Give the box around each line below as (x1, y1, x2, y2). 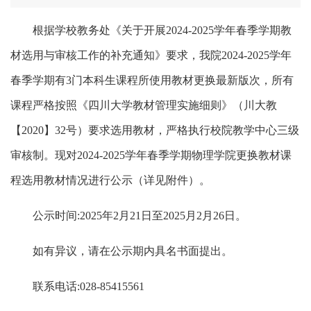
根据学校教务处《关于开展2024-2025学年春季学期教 (33, 24, 292, 36)
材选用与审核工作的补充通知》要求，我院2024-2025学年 (10, 49, 292, 61)
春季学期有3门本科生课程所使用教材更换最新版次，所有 (10, 74, 294, 86)
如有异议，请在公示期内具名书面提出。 (33, 244, 233, 257)
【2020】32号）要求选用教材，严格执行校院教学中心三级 (10, 124, 299, 136)
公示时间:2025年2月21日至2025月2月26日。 (33, 209, 246, 221)
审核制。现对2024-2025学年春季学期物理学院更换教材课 (10, 149, 292, 161)
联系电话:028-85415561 (33, 280, 144, 292)
